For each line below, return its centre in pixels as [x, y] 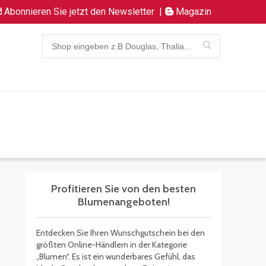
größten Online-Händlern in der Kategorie [112, 245]
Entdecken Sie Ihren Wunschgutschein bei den [121, 233]
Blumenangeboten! [123, 202]
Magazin [192, 12]
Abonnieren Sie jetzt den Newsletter [78, 12]
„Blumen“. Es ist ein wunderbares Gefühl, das [116, 257]
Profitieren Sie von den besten [123, 189]
